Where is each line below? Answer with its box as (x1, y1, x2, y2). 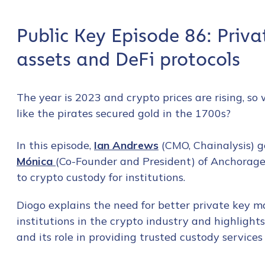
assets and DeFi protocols (17, 48, 240, 72)
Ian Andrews (94, 138, 159, 153)
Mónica (17, 154, 56, 169)
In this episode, (17, 138, 94, 153)
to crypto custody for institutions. (17, 170, 185, 185)
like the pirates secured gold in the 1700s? (17, 106, 231, 121)
